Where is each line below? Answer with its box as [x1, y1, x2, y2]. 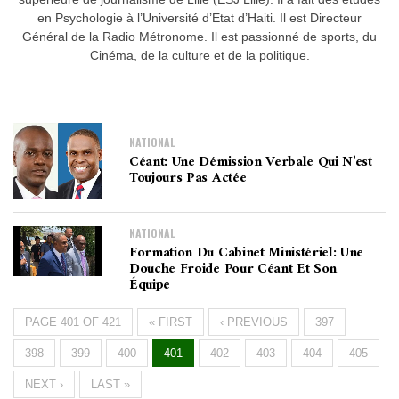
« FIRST [149, 314, 192, 329]
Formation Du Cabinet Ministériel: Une [129, 240, 364, 265]
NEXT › [25, 377, 63, 391]
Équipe [129, 272, 171, 297]
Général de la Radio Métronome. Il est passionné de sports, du [22, 28, 377, 44]
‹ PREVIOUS [220, 314, 288, 329]
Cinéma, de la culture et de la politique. [89, 47, 310, 62]
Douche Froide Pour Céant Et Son [129, 256, 338, 281]
